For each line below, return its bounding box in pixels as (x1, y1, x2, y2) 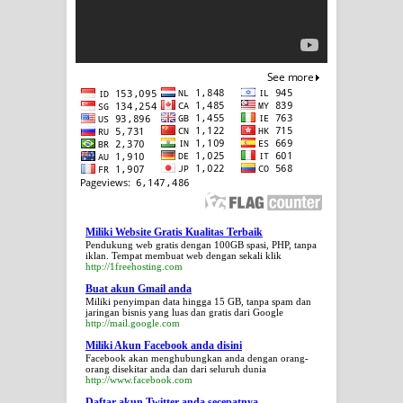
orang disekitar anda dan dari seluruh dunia (85, 363, 266, 374)
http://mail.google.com (85, 318, 180, 328)
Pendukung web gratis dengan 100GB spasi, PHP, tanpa (85, 239, 317, 250)
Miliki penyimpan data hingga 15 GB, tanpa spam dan (85, 296, 311, 307)
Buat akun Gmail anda (85, 282, 192, 295)
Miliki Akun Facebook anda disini (85, 339, 242, 352)
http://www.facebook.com (85, 374, 193, 385)
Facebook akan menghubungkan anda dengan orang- (85, 353, 309, 363)
